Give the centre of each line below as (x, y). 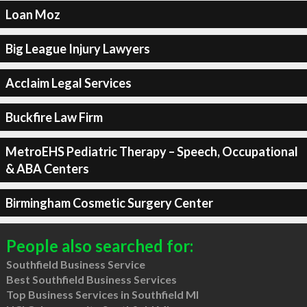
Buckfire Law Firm (54, 117)
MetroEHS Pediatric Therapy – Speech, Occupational (151, 151)
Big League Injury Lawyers (77, 48)
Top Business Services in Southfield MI (102, 294)
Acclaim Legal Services (68, 83)
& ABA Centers (47, 168)
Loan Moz (33, 14)
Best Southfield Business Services (91, 279)
